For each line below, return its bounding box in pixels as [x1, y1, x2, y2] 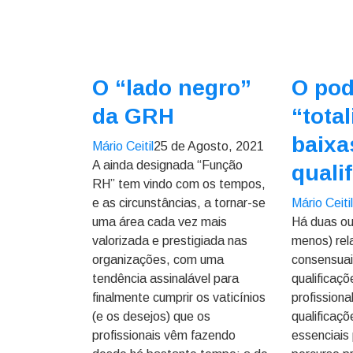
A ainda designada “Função [92, 158, 243, 172]
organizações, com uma [92, 253, 224, 266]
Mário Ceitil [92, 139, 154, 153]
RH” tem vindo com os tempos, [92, 177, 266, 191]
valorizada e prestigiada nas [92, 234, 247, 247]
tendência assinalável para [92, 272, 239, 285]
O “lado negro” [92, 76, 251, 100]
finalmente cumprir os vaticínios [92, 291, 266, 304]
